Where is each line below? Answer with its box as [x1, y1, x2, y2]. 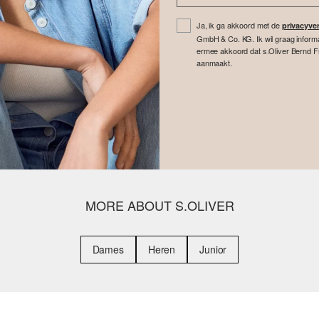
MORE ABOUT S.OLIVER [85, 196, 234, 215]
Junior [199, 242, 227, 257]
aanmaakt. [197, 57, 232, 69]
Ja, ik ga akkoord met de [197, 19, 282, 31]
